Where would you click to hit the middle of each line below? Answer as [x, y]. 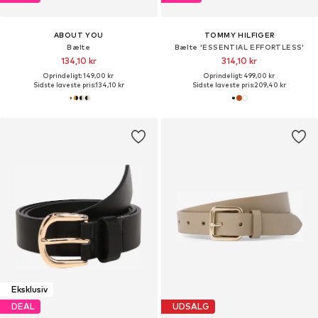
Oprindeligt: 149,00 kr [79, 75]
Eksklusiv [29, 290]
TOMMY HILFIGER [239, 34]
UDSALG [191, 307]
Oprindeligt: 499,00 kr [240, 75]
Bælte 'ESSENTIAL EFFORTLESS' [239, 46]
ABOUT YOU [78, 34]
